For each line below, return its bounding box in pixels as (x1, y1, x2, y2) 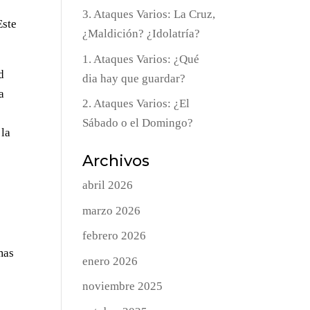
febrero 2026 (82, 229, 147, 243)
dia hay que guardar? (82, 71, 186, 85)
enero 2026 (82, 254, 138, 268)
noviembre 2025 (82, 280, 163, 293)
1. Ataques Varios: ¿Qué (82, 52, 200, 66)
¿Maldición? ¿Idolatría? (82, 27, 201, 41)
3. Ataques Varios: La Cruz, (82, 8, 216, 21)
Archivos (82, 152, 150, 171)
